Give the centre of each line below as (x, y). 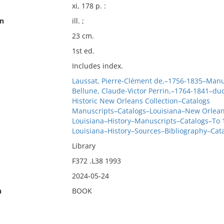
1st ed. (83, 51)
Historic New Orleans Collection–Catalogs (141, 101)
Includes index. (97, 66)
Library (83, 146)
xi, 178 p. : (89, 6)
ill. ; (78, 21)
